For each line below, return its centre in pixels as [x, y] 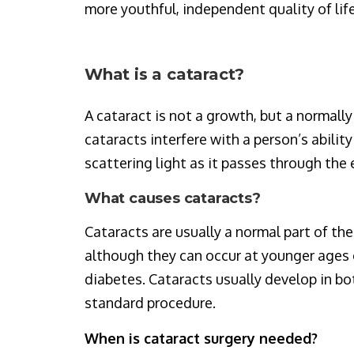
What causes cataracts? [173, 198]
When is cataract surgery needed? [201, 338]
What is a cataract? [165, 74]
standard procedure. [150, 303]
